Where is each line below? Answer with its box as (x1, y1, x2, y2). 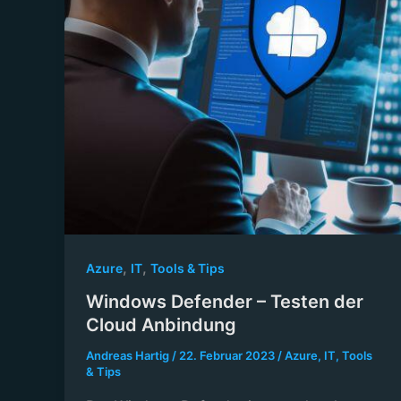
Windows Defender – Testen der (86, 291, 363, 313)
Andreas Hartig (86, 348, 172, 363)
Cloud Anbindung (86, 314, 236, 337)
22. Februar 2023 (179, 348, 277, 363)
